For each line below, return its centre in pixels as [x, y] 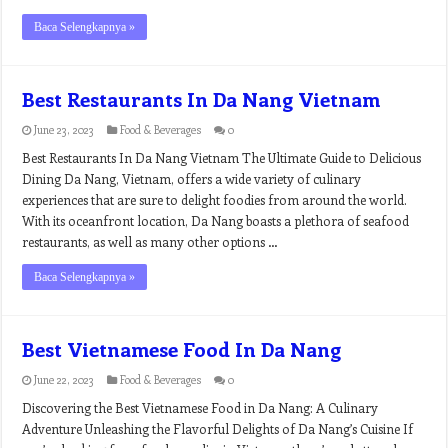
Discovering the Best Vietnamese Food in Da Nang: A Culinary [200, 407]
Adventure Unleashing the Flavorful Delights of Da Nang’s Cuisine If [218, 428]
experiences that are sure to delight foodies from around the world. [215, 199]
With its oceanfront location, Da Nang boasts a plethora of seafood [216, 220]
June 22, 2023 [64, 379]
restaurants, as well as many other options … [150, 241]
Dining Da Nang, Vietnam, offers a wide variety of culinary [192, 178]
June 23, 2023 [64, 129]
